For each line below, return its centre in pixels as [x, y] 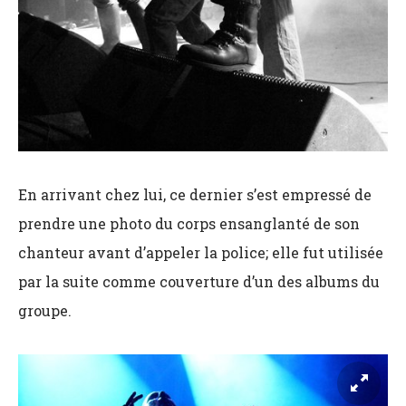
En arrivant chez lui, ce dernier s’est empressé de [195, 194]
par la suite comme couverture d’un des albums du [199, 281]
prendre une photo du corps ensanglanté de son [189, 223]
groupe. [45, 310]
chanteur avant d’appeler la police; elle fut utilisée [201, 252]
